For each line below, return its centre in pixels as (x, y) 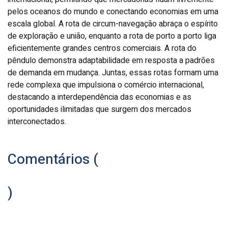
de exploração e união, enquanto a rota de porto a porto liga (112, 36)
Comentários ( (53, 159)
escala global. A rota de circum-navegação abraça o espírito (113, 24)
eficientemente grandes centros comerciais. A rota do (102, 48)
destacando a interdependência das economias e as (99, 97)
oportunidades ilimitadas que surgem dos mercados (99, 109)
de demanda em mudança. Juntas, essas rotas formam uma (113, 73)
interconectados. (37, 121)
